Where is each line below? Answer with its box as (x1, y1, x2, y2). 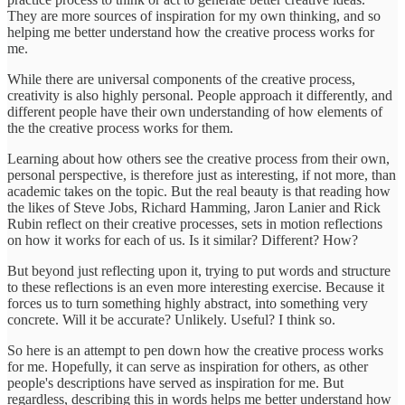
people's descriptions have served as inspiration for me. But (7, 374, 344, 391)
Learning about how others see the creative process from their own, (7, 150, 390, 166)
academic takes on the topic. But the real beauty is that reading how (7, 183, 391, 199)
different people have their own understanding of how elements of (7, 103, 382, 119)
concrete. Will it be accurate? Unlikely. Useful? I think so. (7, 311, 335, 327)
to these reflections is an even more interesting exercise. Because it (7, 278, 384, 295)
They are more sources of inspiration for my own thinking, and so (7, 7, 381, 24)
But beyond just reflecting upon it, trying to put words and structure (7, 262, 391, 278)
